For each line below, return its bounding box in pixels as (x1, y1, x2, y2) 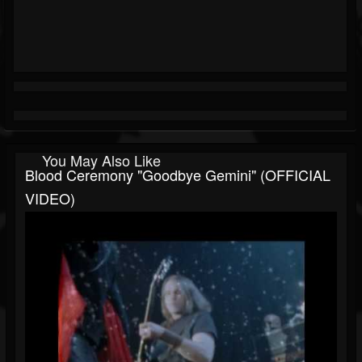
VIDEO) (25, 187, 75, 209)
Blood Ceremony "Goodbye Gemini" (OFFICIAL (25, 164, 330, 186)
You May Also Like (42, 149, 161, 171)
